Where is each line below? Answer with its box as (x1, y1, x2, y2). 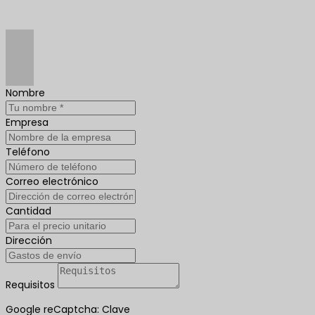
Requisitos (6, 278, 55, 292)
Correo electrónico (6, 174, 98, 188)
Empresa (6, 115, 49, 129)
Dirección (6, 233, 52, 247)
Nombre (6, 86, 45, 100)
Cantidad (6, 204, 51, 218)
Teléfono (6, 145, 50, 159)
